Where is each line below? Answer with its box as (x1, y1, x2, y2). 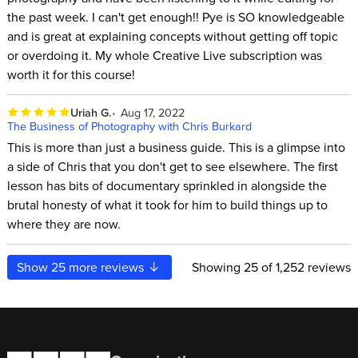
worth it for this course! (6, 66, 135, 84)
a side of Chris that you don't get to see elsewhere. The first (6, 157, 338, 176)
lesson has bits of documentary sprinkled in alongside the (6, 177, 327, 195)
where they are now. (6, 215, 121, 233)
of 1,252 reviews (258, 258, 352, 276)
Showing (192, 258, 245, 276)
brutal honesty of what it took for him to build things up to (6, 196, 328, 214)
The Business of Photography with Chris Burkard (6, 117, 252, 134)
